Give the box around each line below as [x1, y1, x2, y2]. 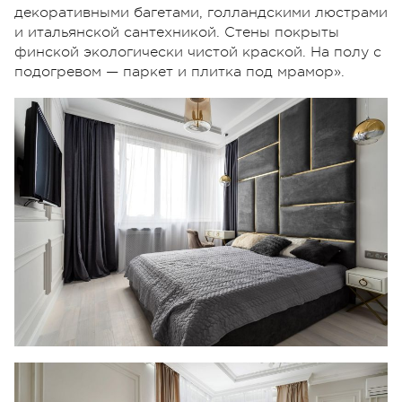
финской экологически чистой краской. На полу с [14, 43, 381, 60]
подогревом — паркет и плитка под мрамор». [14, 63, 345, 80]
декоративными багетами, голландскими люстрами [14, 4, 388, 21]
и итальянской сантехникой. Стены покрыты [14, 23, 339, 40]
